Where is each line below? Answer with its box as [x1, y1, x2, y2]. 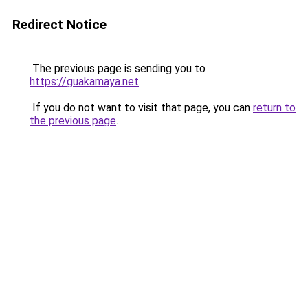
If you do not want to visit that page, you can [30, 101, 253, 114]
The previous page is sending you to [30, 62, 206, 75]
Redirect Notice [12, 16, 107, 32]
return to [253, 101, 296, 114]
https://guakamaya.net [30, 75, 139, 88]
